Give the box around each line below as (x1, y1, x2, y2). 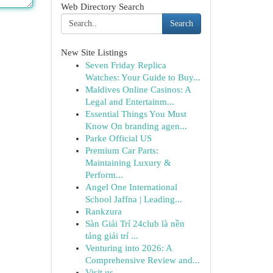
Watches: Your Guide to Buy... (85, 73, 200, 82)
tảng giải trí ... (85, 231, 138, 241)
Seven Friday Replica (85, 60, 166, 70)
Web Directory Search (60, 2, 144, 12)
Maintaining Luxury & (85, 158, 171, 168)
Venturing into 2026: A (85, 243, 172, 253)
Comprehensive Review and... (85, 255, 200, 265)
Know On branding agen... (85, 121, 187, 131)
